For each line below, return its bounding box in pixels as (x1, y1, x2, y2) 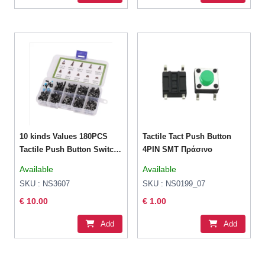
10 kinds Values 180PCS (20, 132, 108, 141)
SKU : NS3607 (20, 179, 70, 188)
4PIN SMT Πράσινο (143, 145, 213, 154)
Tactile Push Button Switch (20, 145, 119, 154)
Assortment (20, 158, 62, 167)
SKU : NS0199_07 (143, 179, 206, 188)
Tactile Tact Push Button (143, 132, 232, 141)
